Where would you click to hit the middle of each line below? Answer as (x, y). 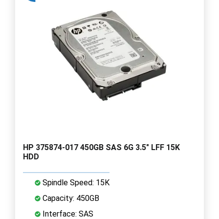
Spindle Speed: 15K (75, 182)
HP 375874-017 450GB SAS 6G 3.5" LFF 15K (101, 147)
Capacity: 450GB (70, 198)
